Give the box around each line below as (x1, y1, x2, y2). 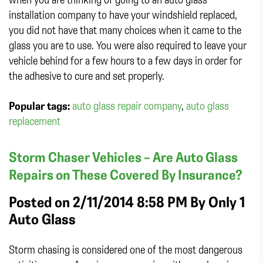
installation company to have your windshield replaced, (9, 6, 237, 22)
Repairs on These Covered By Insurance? (9, 165, 242, 183)
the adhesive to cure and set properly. (9, 68, 164, 83)
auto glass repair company (72, 97, 181, 113)
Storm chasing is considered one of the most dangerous (9, 241, 242, 257)
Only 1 (208, 191, 245, 211)
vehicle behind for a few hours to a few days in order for (9, 52, 242, 68)
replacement (9, 113, 60, 128)
